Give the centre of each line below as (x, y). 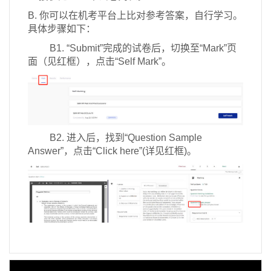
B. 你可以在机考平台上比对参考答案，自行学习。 (135, 15)
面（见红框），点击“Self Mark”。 (100, 61)
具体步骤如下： (62, 29)
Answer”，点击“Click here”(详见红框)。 (112, 151)
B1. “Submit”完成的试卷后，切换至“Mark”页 (132, 48)
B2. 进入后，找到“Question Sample (115, 137)
